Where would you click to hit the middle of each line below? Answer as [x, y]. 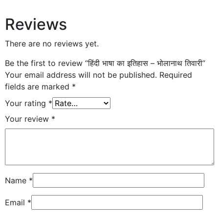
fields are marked [38, 86]
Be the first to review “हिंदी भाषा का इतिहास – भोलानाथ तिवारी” [105, 63]
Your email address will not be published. [81, 75]
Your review [28, 119]
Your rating [27, 103]
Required [176, 75]
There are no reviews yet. [52, 43]
